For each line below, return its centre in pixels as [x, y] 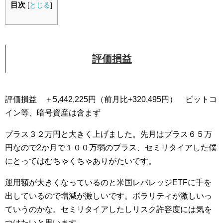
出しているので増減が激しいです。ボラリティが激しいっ [109, 196]
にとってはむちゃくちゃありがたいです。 [81, 161]
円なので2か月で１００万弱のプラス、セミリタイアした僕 [111, 147]
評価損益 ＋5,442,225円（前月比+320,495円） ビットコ [111, 99]
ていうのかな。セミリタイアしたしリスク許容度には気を [109, 209]
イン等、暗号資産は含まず [53, 112]
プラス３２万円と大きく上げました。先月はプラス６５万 [109, 134]
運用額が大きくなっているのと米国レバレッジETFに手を [108, 182]
